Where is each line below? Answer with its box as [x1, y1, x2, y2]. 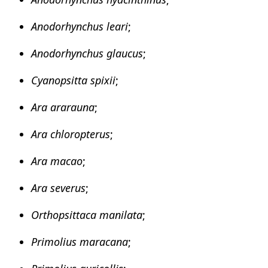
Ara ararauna [31, 99, 95, 114]
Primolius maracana [31, 234, 128, 249]
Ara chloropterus [31, 126, 110, 141]
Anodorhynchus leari [31, 19, 128, 33]
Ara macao [31, 153, 83, 168]
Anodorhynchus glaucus [31, 45, 143, 60]
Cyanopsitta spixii [31, 72, 115, 87]
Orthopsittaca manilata [31, 207, 142, 222]
